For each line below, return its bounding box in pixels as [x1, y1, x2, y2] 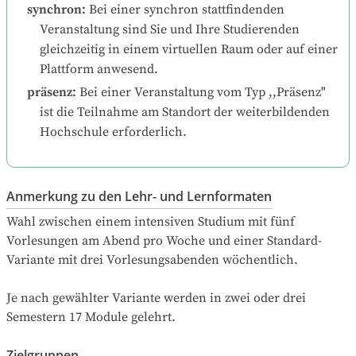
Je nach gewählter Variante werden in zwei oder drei [6, 289, 306, 306]
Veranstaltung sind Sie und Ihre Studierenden [40, 21, 300, 37]
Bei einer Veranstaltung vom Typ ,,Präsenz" [79, 83, 326, 100]
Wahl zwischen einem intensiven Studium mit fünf [6, 213, 295, 230]
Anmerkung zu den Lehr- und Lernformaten [6, 187, 272, 205]
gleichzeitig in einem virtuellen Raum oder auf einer [40, 41, 338, 57]
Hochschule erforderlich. [40, 123, 187, 140]
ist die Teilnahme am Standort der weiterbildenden [40, 103, 330, 120]
